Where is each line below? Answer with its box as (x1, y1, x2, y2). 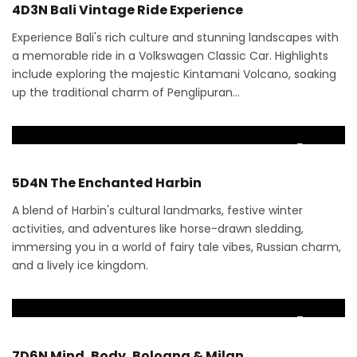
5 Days (296, 140, 337, 156)
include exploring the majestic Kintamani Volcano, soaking (12, 66, 336, 82)
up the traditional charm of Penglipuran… (12, 84, 240, 100)
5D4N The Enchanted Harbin (12, 174, 202, 192)
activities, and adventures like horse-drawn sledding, (12, 221, 304, 237)
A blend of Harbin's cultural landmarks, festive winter (12, 202, 303, 218)
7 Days (296, 313, 337, 329)
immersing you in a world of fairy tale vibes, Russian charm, (12, 239, 341, 255)
